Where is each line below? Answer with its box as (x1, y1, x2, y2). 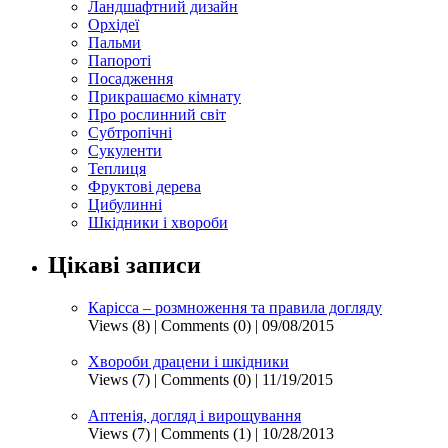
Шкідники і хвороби (88, 213, 228, 231)
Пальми (88, 33, 141, 51)
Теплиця (88, 159, 146, 177)
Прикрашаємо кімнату (88, 87, 241, 105)
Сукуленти (88, 141, 162, 159)
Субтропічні (88, 123, 172, 141)
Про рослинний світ (88, 105, 226, 123)
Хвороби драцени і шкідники (88, 352, 289, 370)
